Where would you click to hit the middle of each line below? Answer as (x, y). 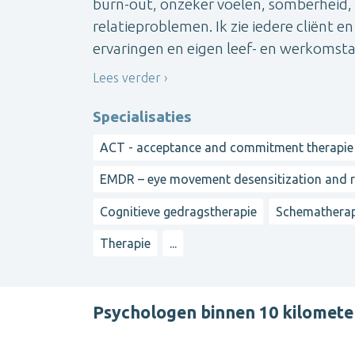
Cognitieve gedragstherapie (178, 211)
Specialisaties (142, 116)
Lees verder (127, 78)
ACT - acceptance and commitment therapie (227, 147)
